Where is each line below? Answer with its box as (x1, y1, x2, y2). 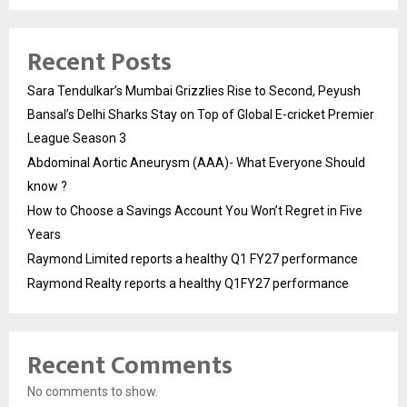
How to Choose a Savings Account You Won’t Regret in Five (27, 203, 362, 219)
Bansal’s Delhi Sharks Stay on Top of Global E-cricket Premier (27, 107, 374, 123)
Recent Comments (27, 344, 233, 388)
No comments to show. (27, 384, 158, 400)
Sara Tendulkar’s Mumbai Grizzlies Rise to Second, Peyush (27, 84, 361, 99)
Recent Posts (27, 41, 172, 84)
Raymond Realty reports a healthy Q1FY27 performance (27, 276, 349, 292)
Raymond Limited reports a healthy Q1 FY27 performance (27, 252, 358, 267)
